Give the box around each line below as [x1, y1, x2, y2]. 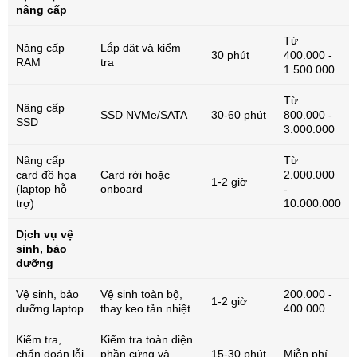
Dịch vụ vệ [15, 228, 73, 241]
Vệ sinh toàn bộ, [100, 288, 182, 301]
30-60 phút [210, 108, 266, 122]
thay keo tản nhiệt [100, 302, 190, 316]
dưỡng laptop [15, 302, 84, 316]
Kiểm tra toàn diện [100, 333, 193, 347]
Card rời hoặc [100, 168, 170, 182]
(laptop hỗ [15, 182, 67, 196]
